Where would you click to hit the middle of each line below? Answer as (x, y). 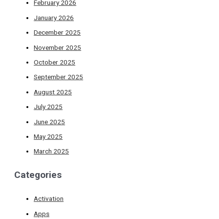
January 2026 (54, 17)
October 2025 (55, 62)
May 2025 (48, 136)
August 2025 (53, 92)
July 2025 (48, 107)
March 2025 (52, 151)
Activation (49, 199)
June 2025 (50, 121)
